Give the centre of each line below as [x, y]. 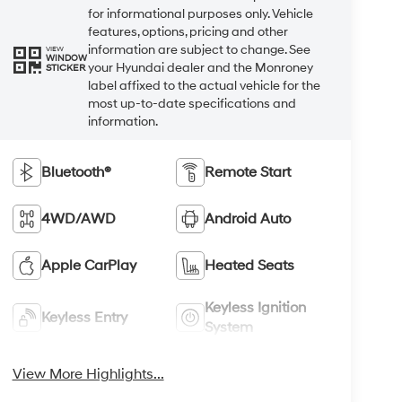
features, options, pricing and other [188, 31]
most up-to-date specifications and [192, 103]
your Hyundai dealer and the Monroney [200, 67]
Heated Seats [250, 265]
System [229, 327]
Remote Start [248, 172]
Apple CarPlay [88, 265]
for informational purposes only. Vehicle [200, 13]
